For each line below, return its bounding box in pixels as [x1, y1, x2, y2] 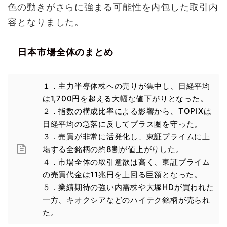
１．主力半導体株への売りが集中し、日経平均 [42, 81, 210, 91]
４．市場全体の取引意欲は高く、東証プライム [42, 157, 210, 167]
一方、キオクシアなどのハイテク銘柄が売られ [42, 195, 210, 205]
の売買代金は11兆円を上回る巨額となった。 [42, 170, 202, 180]
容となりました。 [8, 17, 85, 28]
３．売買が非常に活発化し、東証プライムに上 [42, 132, 210, 142]
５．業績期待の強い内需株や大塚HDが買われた [42, 182, 214, 193]
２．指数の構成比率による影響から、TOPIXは [42, 106, 212, 117]
